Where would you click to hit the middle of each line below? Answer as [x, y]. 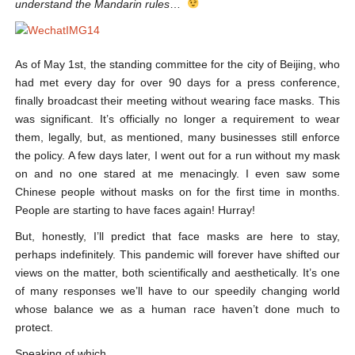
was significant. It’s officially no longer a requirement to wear [177, 118]
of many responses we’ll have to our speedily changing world [177, 290]
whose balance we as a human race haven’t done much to [177, 309]
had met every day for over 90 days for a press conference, [177, 82]
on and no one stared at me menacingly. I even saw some [177, 173]
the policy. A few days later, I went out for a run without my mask [177, 155]
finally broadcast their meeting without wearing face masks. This [177, 100]
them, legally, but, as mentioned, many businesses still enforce [177, 137]
